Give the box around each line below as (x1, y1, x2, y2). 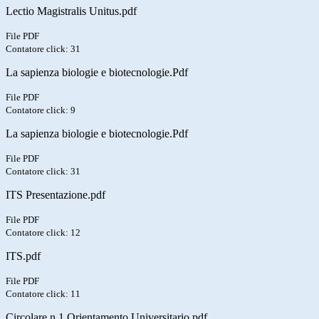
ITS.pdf (6, 250, 41, 263)
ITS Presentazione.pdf (6, 189, 105, 202)
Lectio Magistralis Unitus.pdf (6, 5, 137, 18)
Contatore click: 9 (6, 105, 75, 116)
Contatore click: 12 (6, 227, 80, 239)
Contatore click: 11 (6, 288, 80, 300)
